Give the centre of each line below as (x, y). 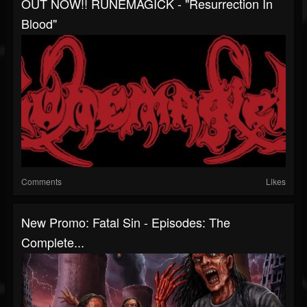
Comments (41, 181)
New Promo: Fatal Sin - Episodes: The (126, 222)
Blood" (39, 23)
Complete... (53, 242)
